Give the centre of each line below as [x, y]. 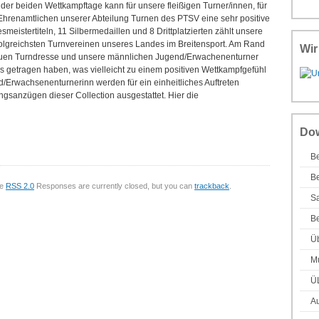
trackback [212, 186]
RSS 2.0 [20, 186]
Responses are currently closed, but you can [114, 186]
